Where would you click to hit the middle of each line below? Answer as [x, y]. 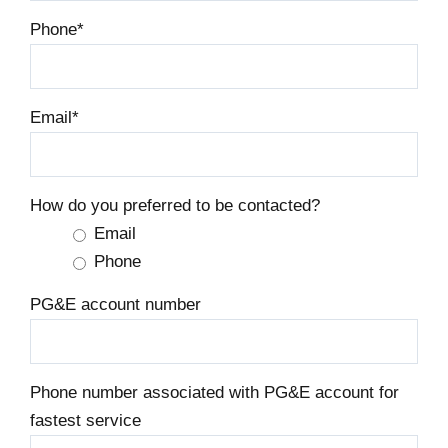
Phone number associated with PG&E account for [214, 392]
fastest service [85, 420]
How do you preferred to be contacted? [175, 205]
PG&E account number [115, 304]
